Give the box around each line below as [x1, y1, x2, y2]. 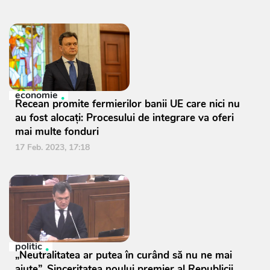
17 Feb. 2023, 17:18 [15, 142, 90, 154]
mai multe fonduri [15, 125, 99, 139]
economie [15, 89, 58, 102]
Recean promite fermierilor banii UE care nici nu [15, 97, 240, 111]
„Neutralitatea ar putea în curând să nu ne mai [15, 248, 232, 263]
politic [15, 240, 42, 254]
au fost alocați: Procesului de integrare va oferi [15, 111, 234, 125]
